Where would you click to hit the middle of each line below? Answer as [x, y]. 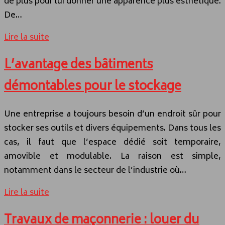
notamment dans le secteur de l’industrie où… [95, 171]
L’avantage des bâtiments [79, 65]
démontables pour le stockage [93, 87]
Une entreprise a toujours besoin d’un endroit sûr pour [113, 115]
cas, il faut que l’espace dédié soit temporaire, [113, 143]
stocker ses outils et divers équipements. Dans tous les [113, 129]
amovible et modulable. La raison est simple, [113, 157]
